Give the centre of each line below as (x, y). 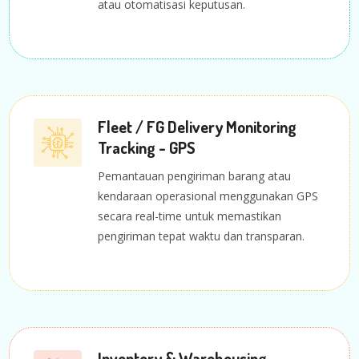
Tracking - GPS (147, 147)
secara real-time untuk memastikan (190, 216)
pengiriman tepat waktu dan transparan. (202, 236)
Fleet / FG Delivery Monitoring (198, 126)
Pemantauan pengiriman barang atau (195, 175)
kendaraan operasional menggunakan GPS (208, 196)
